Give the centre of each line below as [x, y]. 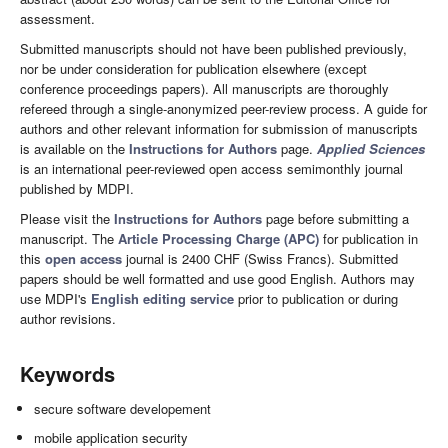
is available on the [74, 149]
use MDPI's [55, 299]
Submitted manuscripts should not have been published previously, [213, 49]
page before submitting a [335, 219]
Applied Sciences [371, 149]
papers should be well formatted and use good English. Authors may [217, 279]
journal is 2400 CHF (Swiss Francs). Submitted [260, 259]
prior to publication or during [316, 299]
